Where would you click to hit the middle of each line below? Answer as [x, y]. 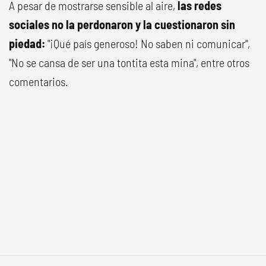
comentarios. [39, 81]
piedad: [27, 43]
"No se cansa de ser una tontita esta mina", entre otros [129, 62]
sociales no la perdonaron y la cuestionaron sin [122, 24]
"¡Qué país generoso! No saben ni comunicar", [148, 43]
